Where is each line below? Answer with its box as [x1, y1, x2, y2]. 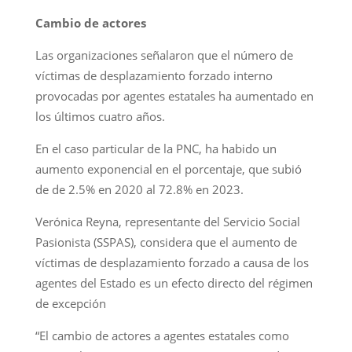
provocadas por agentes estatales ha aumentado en [35, 87, 313, 104]
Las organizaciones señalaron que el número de [35, 46, 293, 63]
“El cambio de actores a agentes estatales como [35, 327, 289, 343]
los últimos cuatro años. [35, 108, 165, 124]
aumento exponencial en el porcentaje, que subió [35, 160, 302, 177]
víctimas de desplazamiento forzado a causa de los [35, 254, 309, 270]
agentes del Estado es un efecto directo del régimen [35, 274, 313, 291]
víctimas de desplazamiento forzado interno [35, 67, 273, 83]
